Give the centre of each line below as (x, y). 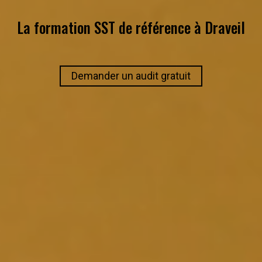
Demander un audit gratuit (131, 76)
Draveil (225, 27)
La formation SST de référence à (111, 27)
